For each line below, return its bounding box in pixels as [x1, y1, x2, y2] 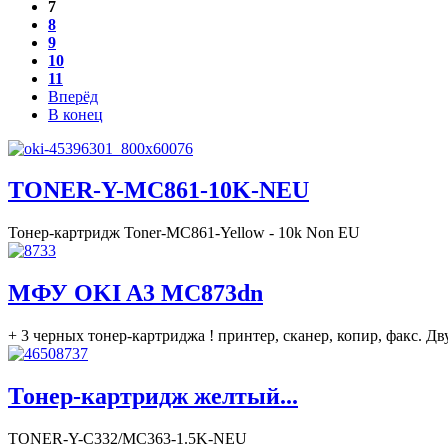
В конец [48, 105, 103, 123]
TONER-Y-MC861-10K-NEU [8, 177, 309, 204]
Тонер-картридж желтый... [8, 383, 298, 410]
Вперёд [48, 87, 98, 105]
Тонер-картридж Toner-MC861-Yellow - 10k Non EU [8, 224, 360, 242]
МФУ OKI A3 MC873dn [8, 280, 263, 307]
